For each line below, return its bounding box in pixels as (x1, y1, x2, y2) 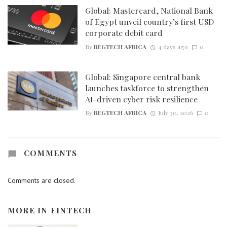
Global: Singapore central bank (85, 71, 200, 82)
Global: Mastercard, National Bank (85, 5, 213, 16)
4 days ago (158, 42, 188, 51)
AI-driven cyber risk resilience (85, 93, 198, 104)
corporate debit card (85, 27, 163, 39)
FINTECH (50, 204, 92, 215)
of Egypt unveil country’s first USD (85, 16, 214, 27)
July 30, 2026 (158, 108, 193, 117)
